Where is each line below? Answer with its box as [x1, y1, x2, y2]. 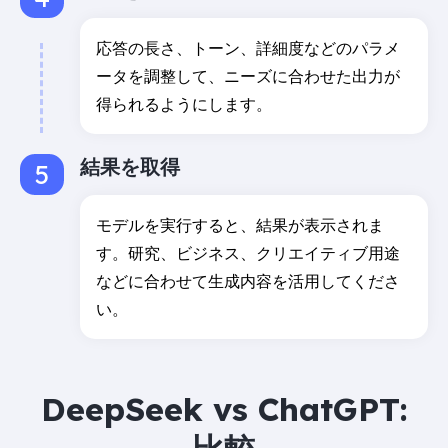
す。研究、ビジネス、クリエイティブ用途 [96, 243, 400, 263]
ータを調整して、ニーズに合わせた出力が [96, 66, 400, 86]
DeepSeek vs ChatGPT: [40, 389, 408, 429]
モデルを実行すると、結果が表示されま [96, 215, 384, 235]
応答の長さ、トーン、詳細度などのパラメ [96, 38, 400, 58]
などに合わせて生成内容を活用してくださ [96, 271, 400, 291]
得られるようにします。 [96, 94, 272, 114]
